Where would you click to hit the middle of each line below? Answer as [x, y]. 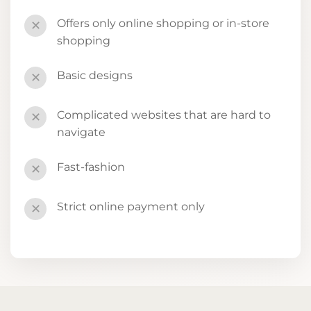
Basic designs [95, 75]
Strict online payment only [131, 206]
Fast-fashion [91, 167]
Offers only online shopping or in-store [163, 23]
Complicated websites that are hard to [164, 115]
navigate [81, 132]
